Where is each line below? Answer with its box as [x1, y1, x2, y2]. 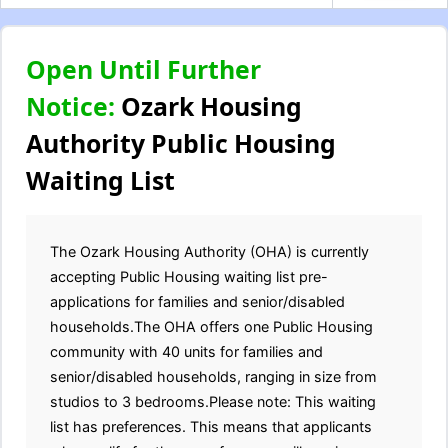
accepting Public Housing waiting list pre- [50, 268, 328, 285]
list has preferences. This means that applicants [50, 418, 372, 435]
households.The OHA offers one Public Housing [50, 318, 373, 335]
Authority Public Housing [26, 126, 336, 160]
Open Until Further [26, 52, 261, 86]
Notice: [26, 89, 115, 123]
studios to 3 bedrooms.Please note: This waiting [50, 393, 376, 410]
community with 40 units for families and [50, 343, 323, 360]
